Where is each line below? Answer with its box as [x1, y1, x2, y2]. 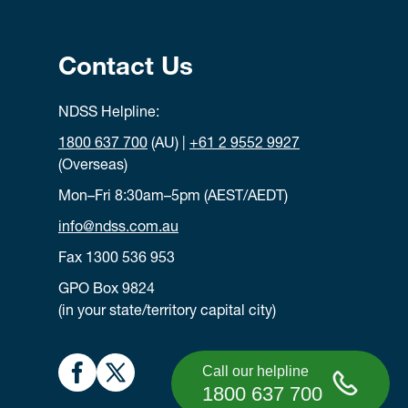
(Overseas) [58, 159, 127, 174]
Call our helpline [202, 363, 309, 379]
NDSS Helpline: [58, 107, 159, 121]
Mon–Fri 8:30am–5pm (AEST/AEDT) [58, 190, 288, 205]
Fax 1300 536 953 [58, 252, 175, 267]
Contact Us [58, 56, 193, 82]
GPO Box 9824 [58, 283, 155, 298]
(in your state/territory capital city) [58, 305, 276, 320]
